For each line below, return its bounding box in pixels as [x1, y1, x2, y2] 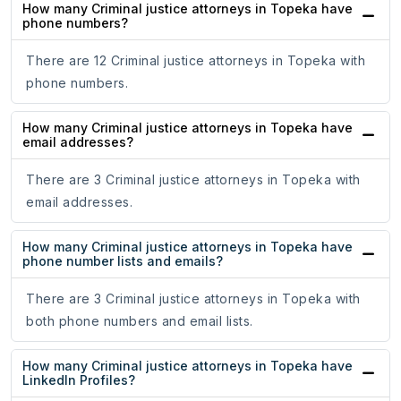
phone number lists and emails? [22, 253, 223, 269]
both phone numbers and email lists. [26, 313, 253, 329]
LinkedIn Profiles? [22, 372, 135, 388]
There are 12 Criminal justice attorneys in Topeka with [26, 53, 365, 69]
